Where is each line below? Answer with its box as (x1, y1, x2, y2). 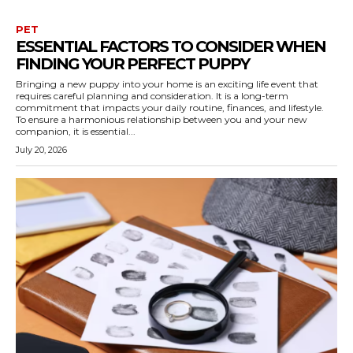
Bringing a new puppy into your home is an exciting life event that (16, 78, 318, 90)
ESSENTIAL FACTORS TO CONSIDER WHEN (16, 37, 325, 56)
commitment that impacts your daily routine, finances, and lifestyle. (16, 102, 326, 113)
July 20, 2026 (16, 144, 67, 155)
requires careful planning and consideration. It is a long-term (16, 90, 288, 102)
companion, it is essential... (16, 125, 136, 137)
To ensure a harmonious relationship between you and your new (16, 113, 307, 125)
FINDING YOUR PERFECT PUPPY (16, 54, 249, 73)
